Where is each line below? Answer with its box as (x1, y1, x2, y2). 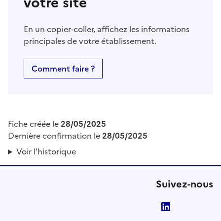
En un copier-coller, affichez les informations (24, 23, 189, 36)
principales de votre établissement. (24, 35, 156, 47)
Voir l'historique (16, 146, 76, 158)
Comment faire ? (32, 63, 95, 75)
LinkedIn (176, 201, 209, 213)
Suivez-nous (156, 177, 213, 192)
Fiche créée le (8, 118, 61, 130)
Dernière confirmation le (8, 130, 102, 142)
